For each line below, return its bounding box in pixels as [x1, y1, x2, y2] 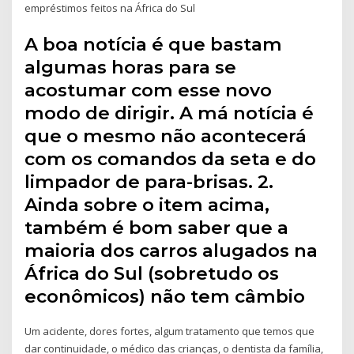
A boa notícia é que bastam [24, 32, 283, 55]
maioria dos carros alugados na [24, 239, 318, 262]
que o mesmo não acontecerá [24, 124, 307, 147]
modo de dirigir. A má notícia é [24, 101, 314, 124]
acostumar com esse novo [24, 78, 273, 101]
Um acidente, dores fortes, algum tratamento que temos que [24, 323, 315, 338]
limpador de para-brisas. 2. [24, 170, 274, 193]
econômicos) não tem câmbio [24, 284, 306, 307]
